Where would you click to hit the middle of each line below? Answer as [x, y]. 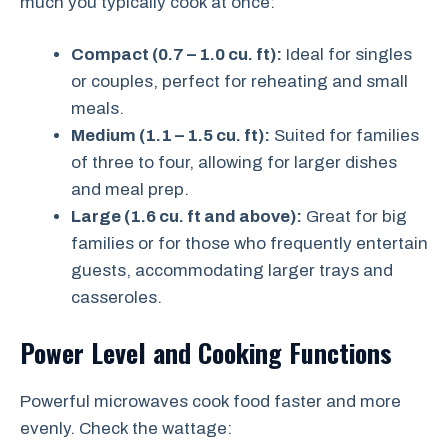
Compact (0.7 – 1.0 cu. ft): [176, 54]
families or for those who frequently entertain [249, 243]
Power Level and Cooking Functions [206, 352]
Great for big [354, 216]
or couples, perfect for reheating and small [239, 81]
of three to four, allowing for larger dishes [234, 162]
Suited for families [344, 135]
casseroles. [116, 297]
